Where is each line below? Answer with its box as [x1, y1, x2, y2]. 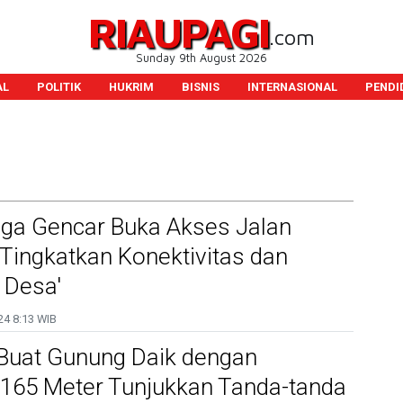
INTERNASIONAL [246, 80, 337, 94]
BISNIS [181, 80, 219, 94]
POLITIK [36, 80, 81, 94]
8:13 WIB [10, 312, 57, 326]
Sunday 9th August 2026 [136, 51, 267, 65]
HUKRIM [108, 80, 154, 94]
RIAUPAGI [88, 7, 269, 57]
